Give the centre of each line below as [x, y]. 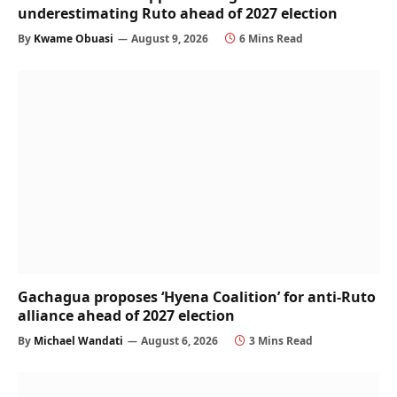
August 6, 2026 [179, 340]
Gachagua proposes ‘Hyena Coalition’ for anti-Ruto [197, 296]
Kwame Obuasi [74, 39]
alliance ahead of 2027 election [126, 315]
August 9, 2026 [170, 39]
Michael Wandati [78, 340]
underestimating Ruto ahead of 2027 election [178, 14]
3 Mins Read [281, 340]
